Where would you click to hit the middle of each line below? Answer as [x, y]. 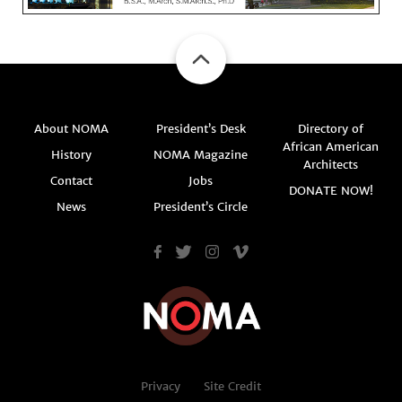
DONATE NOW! [331, 191]
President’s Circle [201, 207]
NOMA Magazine [201, 155]
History [71, 155]
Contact [71, 181]
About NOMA [71, 129]
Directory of [331, 129]
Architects [331, 165]
